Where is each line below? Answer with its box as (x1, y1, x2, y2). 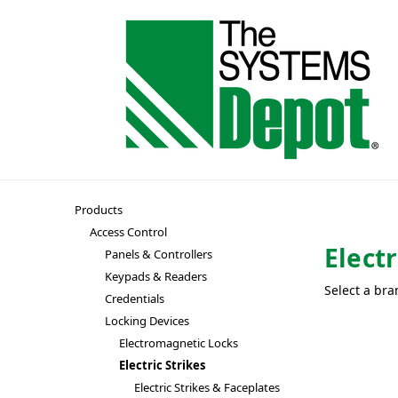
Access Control (89, 224, 167, 240)
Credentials (104, 291, 164, 306)
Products (75, 202, 123, 218)
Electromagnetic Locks (119, 335, 239, 351)
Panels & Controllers (104, 246, 212, 262)
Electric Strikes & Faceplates (134, 379, 281, 395)
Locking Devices (104, 313, 189, 329)
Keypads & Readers (104, 268, 207, 284)
